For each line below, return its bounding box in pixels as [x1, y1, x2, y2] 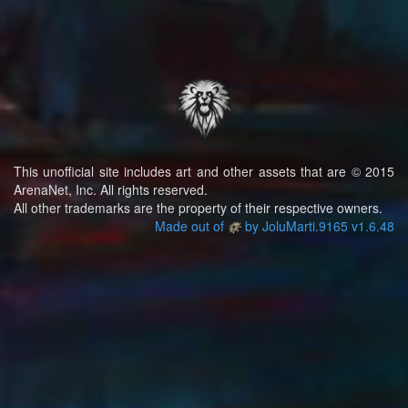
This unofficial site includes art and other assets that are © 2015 [14, 162, 394, 180]
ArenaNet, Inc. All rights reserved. [14, 180, 208, 199]
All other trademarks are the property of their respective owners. [14, 199, 382, 217]
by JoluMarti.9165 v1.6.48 [241, 217, 394, 235]
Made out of [154, 217, 228, 235]
